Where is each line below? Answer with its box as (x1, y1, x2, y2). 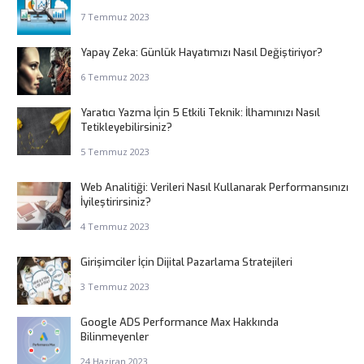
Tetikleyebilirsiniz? (80, 120, 172, 135)
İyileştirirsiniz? (80, 195, 151, 210)
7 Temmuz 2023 (80, 11, 149, 24)
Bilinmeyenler (80, 330, 149, 344)
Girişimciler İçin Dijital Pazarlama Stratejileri (80, 255, 292, 270)
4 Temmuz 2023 (80, 220, 149, 233)
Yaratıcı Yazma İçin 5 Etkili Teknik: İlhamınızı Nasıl (80, 106, 320, 120)
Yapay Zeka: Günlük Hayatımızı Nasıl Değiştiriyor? (80, 45, 323, 60)
